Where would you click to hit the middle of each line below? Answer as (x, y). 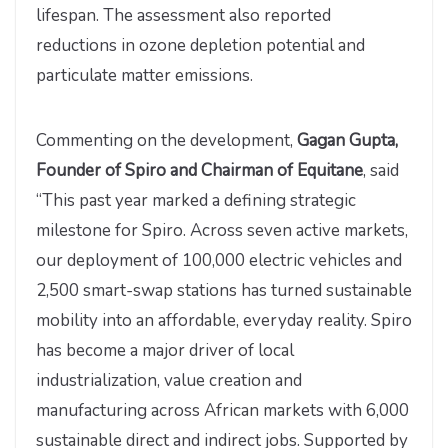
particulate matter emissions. (144, 75)
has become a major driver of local (165, 351)
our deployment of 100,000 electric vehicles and (219, 261)
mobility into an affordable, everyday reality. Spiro (224, 321)
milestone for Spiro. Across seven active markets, (222, 231)
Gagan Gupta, (347, 141)
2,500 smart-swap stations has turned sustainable (224, 291)
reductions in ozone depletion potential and (200, 45)
